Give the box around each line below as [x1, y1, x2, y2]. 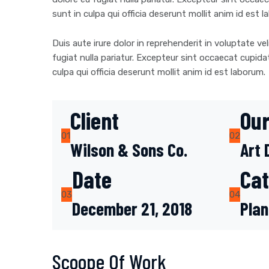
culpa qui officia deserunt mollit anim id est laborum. [52, 67, 265, 77]
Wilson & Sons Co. [70, 139, 187, 160]
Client [70, 106, 119, 134]
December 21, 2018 [72, 198, 192, 219]
